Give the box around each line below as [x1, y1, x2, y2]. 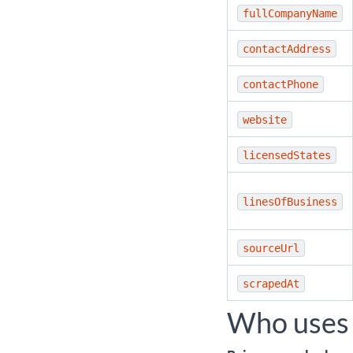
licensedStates [243, 149, 331, 162]
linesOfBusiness [243, 195, 337, 208]
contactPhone [243, 78, 318, 91]
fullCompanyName [243, 7, 337, 20]
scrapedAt [243, 277, 299, 290]
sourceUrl [243, 242, 299, 255]
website [243, 113, 287, 126]
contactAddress [243, 43, 331, 55]
